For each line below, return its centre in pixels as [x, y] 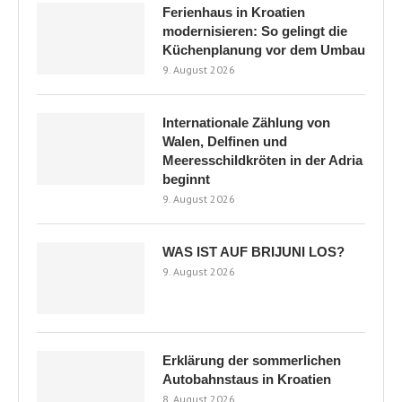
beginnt [186, 179]
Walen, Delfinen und [225, 141]
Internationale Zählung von [246, 122]
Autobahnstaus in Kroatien [247, 379]
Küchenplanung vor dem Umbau [264, 49]
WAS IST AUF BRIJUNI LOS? [253, 251]
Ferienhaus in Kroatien [234, 12]
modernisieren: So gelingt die [255, 31]
